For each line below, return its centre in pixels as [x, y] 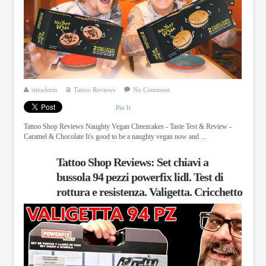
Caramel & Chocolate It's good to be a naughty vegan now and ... [115, 137]
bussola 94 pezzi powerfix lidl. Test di [140, 177]
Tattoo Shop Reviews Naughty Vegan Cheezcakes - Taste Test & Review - [127, 127]
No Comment [151, 90]
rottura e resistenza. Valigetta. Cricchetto [149, 192]
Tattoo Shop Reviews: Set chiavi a [132, 162]
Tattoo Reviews [94, 90]
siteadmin [44, 90]
